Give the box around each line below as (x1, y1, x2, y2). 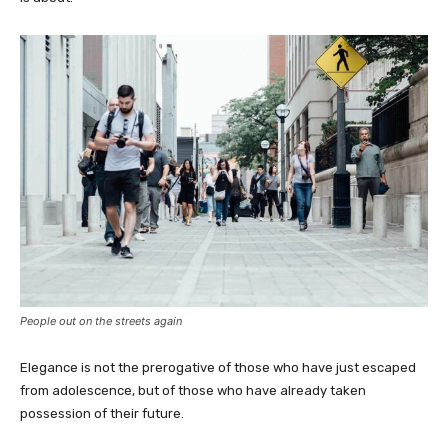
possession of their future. (20, 405, 184, 421)
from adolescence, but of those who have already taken (20, 382, 366, 398)
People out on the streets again (20, 313, 182, 328)
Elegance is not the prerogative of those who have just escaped (20, 359, 416, 375)
